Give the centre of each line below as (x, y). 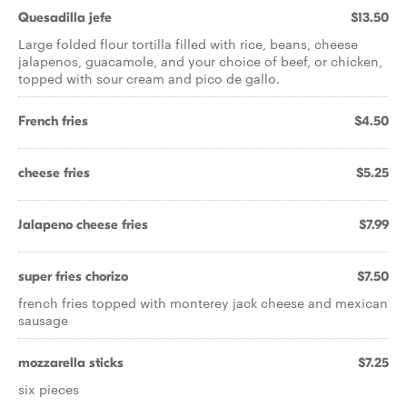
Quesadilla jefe (65, 17)
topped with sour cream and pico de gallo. (149, 78)
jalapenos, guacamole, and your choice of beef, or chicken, (200, 61)
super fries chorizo (73, 276)
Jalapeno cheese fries (83, 224)
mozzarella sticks (71, 362)
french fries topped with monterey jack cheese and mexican (203, 303)
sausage (43, 320)
